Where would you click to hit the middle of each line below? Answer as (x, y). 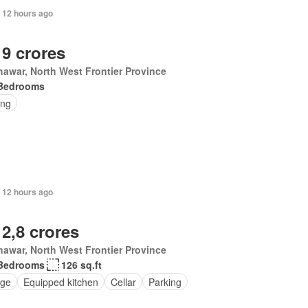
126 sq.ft (81, 265)
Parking (165, 282)
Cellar (123, 282)
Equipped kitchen (60, 282)
